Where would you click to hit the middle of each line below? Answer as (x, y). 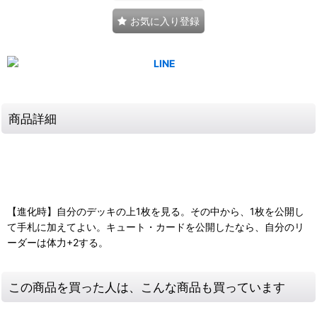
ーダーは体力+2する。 (58, 243)
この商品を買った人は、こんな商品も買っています (147, 287)
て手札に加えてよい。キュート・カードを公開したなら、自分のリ (156, 227)
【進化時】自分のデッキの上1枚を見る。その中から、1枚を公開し (156, 212)
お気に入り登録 (165, 21)
